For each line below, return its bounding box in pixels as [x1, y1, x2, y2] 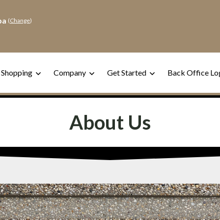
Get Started [107, 68, 148, 77]
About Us [69, 110, 151, 134]
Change [10, 16, 30, 24]
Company [54, 68, 87, 77]
